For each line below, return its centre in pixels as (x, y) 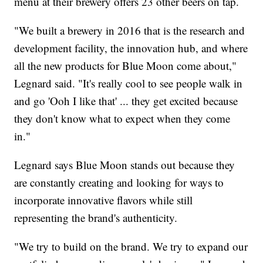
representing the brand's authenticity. (96, 217)
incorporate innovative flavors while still (104, 200)
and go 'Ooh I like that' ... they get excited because (126, 100)
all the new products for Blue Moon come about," (126, 65)
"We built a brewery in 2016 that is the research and (130, 30)
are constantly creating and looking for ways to (119, 182)
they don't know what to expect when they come (122, 118)
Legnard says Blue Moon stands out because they (125, 164)
